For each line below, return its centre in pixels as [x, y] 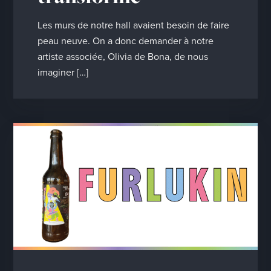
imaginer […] [63, 73]
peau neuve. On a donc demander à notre [126, 41]
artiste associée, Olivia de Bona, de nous [123, 57]
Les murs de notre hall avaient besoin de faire [134, 25]
